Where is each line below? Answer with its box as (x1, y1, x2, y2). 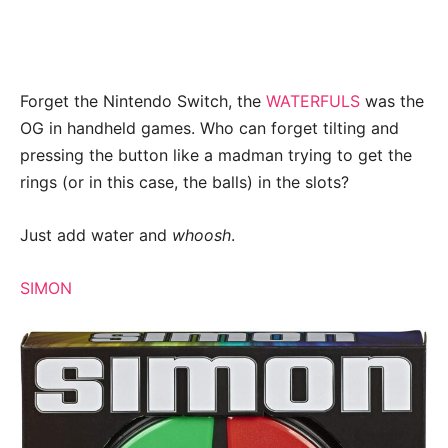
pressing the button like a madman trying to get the (20, 144, 412, 165)
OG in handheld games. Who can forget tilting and (20, 117, 399, 138)
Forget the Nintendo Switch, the (20, 90, 266, 111)
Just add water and (20, 224, 172, 245)
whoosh (172, 224, 231, 245)
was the (360, 90, 424, 111)
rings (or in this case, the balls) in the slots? (20, 171, 349, 192)
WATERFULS (266, 90, 360, 111)
